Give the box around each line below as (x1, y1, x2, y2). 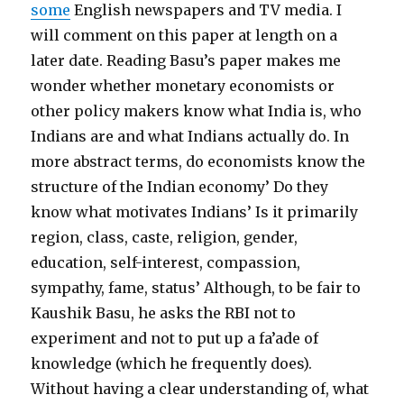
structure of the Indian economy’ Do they (31, 178, 329, 196)
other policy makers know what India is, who (31, 102, 363, 120)
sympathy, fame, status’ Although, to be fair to (31, 279, 362, 297)
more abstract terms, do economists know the (31, 152, 366, 170)
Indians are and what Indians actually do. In (31, 127, 350, 145)
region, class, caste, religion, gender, (31, 228, 298, 246)
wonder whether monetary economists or (31, 77, 335, 95)
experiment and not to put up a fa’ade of (31, 329, 319, 347)
